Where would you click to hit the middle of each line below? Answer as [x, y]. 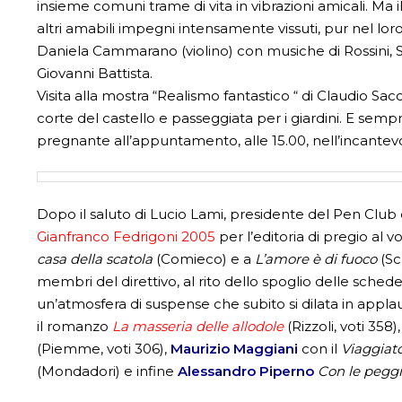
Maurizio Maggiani [235, 348]
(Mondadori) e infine [108, 371]
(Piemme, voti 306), [104, 348]
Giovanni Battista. [95, 73]
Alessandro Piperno [248, 371]
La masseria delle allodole [198, 326]
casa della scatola [97, 258]
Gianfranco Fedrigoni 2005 [128, 236]
